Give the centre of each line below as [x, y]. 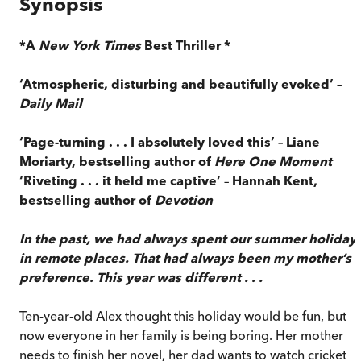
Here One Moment [273, 161]
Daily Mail [51, 103]
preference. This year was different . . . [141, 277]
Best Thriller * [186, 45]
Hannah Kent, [275, 180]
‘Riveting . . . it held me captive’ [122, 180]
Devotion [184, 199]
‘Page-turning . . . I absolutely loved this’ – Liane [170, 141]
